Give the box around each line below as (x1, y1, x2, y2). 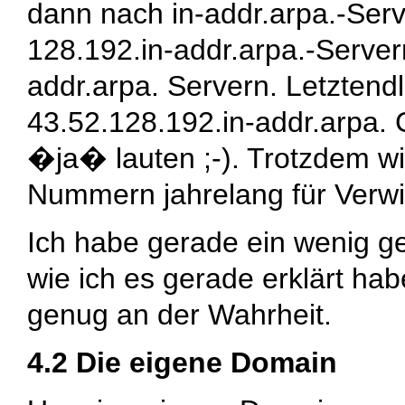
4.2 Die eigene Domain (27, 345, 337, 379)
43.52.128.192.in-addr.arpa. (27, 105, 387, 138)
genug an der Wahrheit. (27, 297, 332, 331)
